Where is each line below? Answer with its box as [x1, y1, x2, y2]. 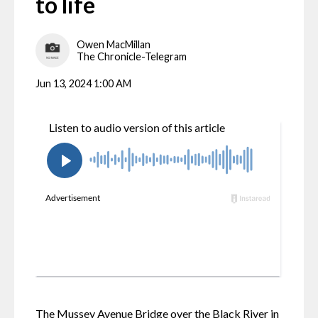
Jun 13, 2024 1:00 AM [35, 77, 131, 90]
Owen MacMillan [77, 38, 150, 50]
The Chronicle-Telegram [77, 50, 187, 62]
